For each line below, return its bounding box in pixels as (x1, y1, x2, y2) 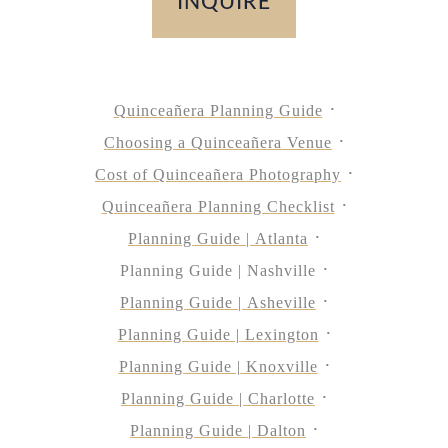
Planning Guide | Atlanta (128, 230, 308, 248)
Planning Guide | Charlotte (121, 390, 315, 408)
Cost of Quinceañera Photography (95, 166, 341, 184)
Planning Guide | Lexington (117, 326, 319, 344)
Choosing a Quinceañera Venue (104, 134, 332, 152)
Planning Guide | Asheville (120, 294, 316, 312)
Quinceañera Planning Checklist (101, 198, 335, 216)
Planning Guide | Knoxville (118, 358, 318, 376)
